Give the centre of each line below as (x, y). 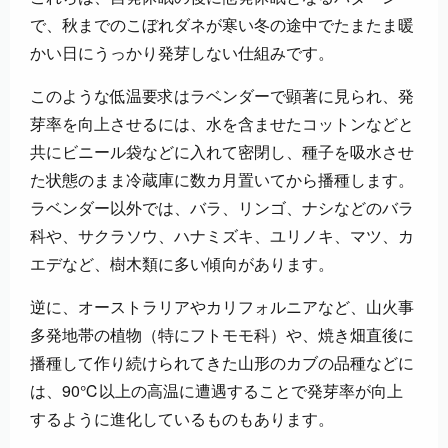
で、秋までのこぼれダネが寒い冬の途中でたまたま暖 (222, 25)
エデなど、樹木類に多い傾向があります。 (182, 264)
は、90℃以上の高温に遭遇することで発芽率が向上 (216, 391)
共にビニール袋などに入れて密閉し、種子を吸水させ (222, 152)
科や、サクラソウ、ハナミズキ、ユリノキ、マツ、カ (222, 236)
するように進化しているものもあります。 (182, 419)
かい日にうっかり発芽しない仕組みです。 (182, 53)
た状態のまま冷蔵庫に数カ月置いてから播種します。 (222, 180)
